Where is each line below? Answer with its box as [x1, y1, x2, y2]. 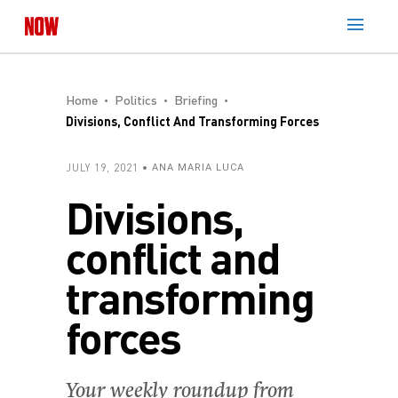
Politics [115, 92, 157, 107]
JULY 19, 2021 [66, 162, 139, 173]
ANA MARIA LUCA [152, 162, 244, 173]
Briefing [174, 92, 218, 107]
